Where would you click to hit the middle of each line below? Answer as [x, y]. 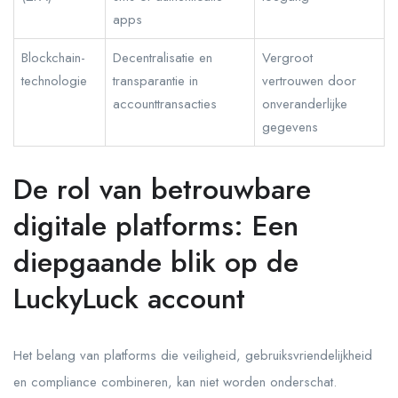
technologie [54, 81]
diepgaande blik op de [156, 262]
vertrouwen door [309, 81]
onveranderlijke [305, 104]
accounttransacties [165, 104]
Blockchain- [53, 58]
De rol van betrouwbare [162, 189]
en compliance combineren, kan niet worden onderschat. [175, 382]
